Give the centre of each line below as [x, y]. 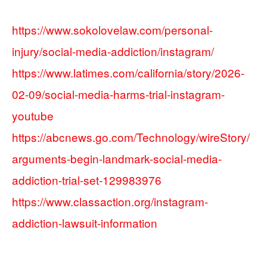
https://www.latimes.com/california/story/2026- [128, 73]
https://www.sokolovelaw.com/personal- [112, 30]
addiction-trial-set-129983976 [87, 180]
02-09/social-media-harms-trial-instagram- [118, 94]
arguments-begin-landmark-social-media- [117, 159]
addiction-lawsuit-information [85, 223]
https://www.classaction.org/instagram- [110, 201]
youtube [33, 116]
